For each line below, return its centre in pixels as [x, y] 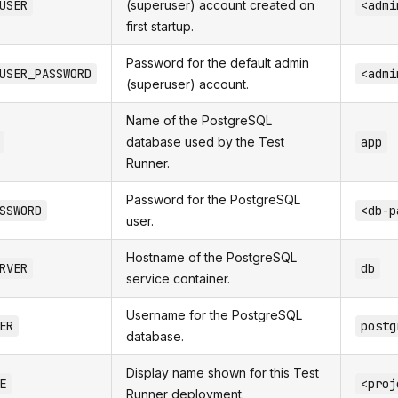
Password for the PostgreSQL [213, 199]
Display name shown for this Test [223, 373]
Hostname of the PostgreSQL [211, 257]
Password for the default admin [218, 63]
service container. [178, 279]
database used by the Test [205, 142]
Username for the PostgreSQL [214, 315]
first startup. [160, 26]
